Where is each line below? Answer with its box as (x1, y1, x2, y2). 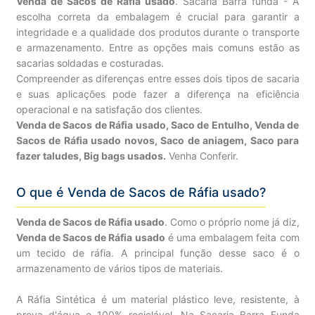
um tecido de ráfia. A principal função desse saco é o (15, 247, 300, 259)
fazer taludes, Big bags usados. (15, 150, 166, 162)
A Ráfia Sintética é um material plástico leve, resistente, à (15, 293, 300, 305)
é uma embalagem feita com (165, 231, 300, 243)
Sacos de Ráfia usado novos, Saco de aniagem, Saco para (15, 134, 300, 146)
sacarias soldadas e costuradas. (15, 57, 164, 69)
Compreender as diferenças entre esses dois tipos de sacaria (15, 72, 300, 84)
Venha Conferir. (165, 150, 238, 162)
